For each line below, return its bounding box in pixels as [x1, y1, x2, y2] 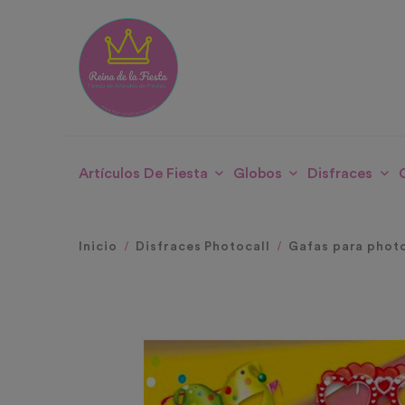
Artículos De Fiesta [79, 166, 208, 182]
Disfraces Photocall [136, 240, 270, 254]
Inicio [79, 240, 118, 254]
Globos [233, 166, 283, 182]
